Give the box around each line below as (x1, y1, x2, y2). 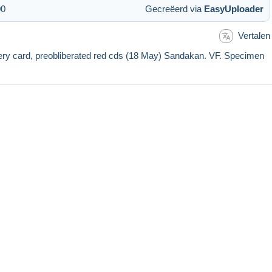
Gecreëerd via (145, 3, 204, 14)
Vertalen (238, 30, 270, 41)
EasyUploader (204, 3, 263, 14)
